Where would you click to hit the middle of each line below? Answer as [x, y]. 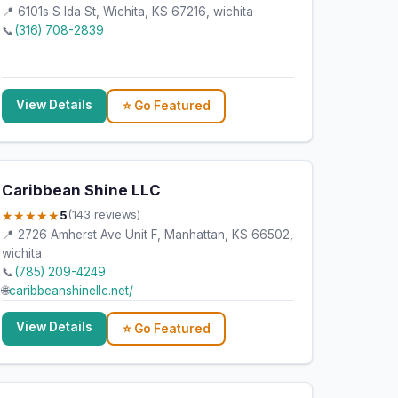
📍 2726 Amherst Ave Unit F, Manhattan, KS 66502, [148, 234]
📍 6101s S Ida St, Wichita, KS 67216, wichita [128, 12]
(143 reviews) [104, 215]
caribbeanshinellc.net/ [72, 290]
